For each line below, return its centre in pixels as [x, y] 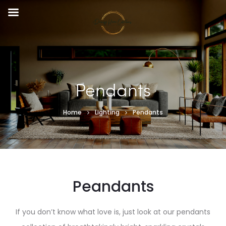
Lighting [107, 112]
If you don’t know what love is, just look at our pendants [113, 212]
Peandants [113, 187]
